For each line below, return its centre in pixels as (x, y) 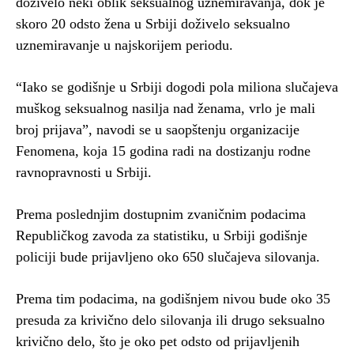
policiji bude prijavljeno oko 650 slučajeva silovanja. (168, 256)
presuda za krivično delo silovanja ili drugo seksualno (170, 320)
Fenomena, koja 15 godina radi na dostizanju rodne (163, 151)
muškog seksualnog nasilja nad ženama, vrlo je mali (166, 108)
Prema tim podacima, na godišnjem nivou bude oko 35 (173, 298)
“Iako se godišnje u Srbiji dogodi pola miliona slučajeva (177, 87)
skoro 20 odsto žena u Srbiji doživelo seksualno (153, 23)
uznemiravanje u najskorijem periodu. (124, 45)
